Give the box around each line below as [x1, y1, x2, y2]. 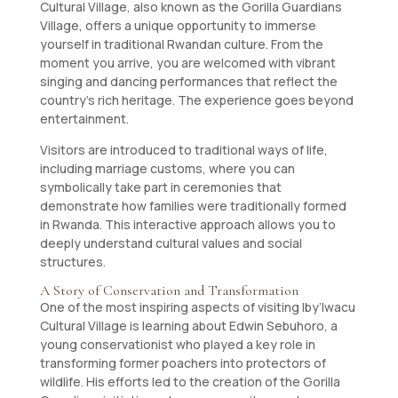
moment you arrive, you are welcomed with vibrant [39, 54, 336, 71]
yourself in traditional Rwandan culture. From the [39, 36, 323, 52]
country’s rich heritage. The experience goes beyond [39, 92, 354, 108]
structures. [39, 253, 106, 270]
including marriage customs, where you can [39, 160, 295, 177]
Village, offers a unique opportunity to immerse [39, 17, 316, 34]
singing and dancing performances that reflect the [39, 73, 338, 90]
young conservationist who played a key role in [39, 336, 315, 353]
